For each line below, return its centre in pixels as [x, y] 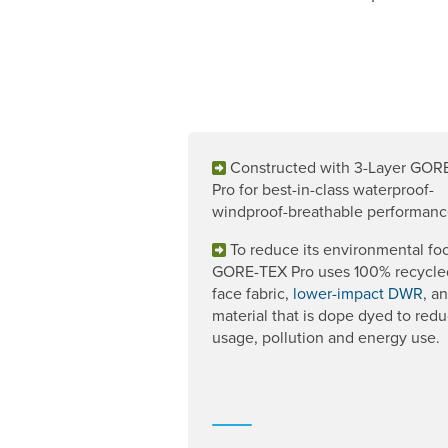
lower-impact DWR [358, 293]
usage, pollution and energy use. [326, 337]
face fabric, [252, 293]
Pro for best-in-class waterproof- [323, 189]
